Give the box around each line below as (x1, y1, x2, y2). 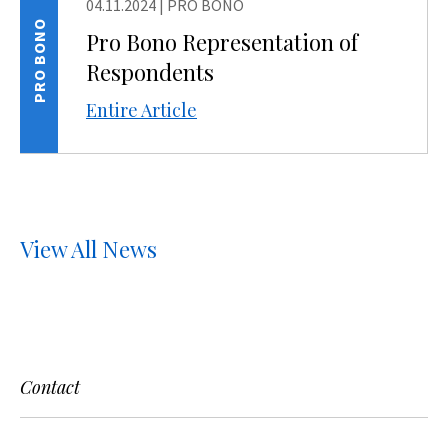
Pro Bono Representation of (86, 27, 358, 57)
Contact (20, 375, 80, 399)
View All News (20, 234, 157, 264)
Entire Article (86, 98, 197, 122)
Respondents (86, 57, 214, 87)
